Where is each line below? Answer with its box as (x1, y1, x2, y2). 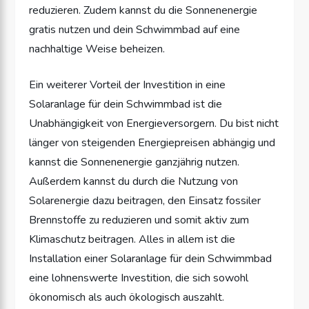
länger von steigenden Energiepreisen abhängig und (29, 134, 276, 150)
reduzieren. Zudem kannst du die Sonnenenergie (29, 2, 258, 18)
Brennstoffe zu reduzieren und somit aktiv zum (29, 212, 250, 228)
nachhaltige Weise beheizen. (29, 41, 166, 57)
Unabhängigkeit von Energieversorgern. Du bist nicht (29, 115, 279, 131)
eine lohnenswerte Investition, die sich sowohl (29, 270, 249, 286)
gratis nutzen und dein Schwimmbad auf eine (29, 21, 241, 37)
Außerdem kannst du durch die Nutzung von (29, 173, 239, 189)
